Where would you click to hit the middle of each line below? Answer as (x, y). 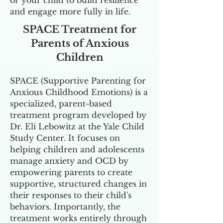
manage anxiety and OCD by (69, 161)
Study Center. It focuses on (65, 138)
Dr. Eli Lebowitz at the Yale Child (77, 126)
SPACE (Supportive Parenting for (78, 81)
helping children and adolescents (77, 149)
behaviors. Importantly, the (65, 207)
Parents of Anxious (80, 43)
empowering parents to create (71, 172)
